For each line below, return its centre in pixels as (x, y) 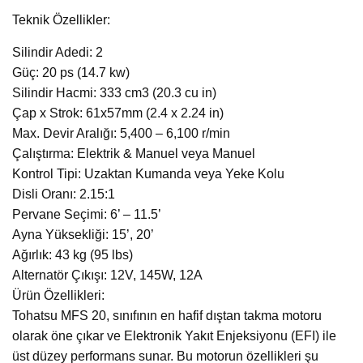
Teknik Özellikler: (61, 20)
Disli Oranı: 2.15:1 (64, 194)
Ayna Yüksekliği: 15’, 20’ (83, 235)
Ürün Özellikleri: (58, 296)
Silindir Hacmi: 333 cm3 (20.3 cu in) (114, 93)
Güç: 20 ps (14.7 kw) (71, 73)
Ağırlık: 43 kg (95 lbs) (73, 255)
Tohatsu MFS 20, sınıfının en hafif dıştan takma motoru (167, 316)
